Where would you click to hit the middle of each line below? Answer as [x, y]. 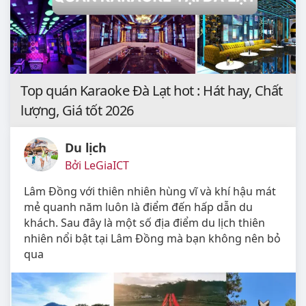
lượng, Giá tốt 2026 [77, 110]
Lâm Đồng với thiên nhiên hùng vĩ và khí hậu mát [150, 191]
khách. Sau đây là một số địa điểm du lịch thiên [144, 222]
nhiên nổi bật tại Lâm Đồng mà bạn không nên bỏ [152, 238]
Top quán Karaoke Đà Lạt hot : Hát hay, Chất [152, 90]
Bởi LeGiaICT [97, 165]
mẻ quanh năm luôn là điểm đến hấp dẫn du [138, 207]
